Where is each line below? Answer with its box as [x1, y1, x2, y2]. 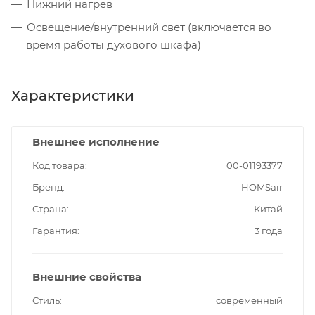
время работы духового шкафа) [26, 37, 201, 51]
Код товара [32, 159, 85, 171]
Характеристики [11, 86, 134, 104]
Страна [32, 202, 67, 214]
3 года [255, 224, 283, 236]
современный [216, 294, 283, 306]
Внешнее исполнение [32, 134, 160, 148]
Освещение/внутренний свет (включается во [27, 20, 271, 34]
